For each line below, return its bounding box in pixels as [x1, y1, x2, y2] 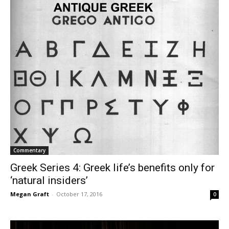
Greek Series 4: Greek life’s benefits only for [10, 162, 215, 174]
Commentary [13, 147, 45, 154]
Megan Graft [10, 190, 49, 198]
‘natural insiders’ [10, 174, 88, 187]
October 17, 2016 [56, 190, 102, 198]
